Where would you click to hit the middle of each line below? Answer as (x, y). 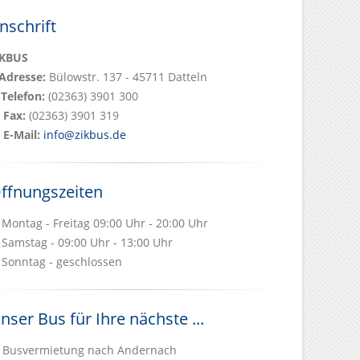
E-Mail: (22, 135)
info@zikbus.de (85, 135)
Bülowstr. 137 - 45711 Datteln (127, 77)
